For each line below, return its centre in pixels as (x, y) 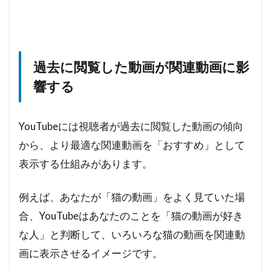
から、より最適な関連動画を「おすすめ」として (132, 145)
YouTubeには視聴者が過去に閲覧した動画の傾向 (131, 126)
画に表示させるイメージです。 (91, 253)
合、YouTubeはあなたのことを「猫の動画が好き (131, 215)
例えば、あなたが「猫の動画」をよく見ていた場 (132, 197)
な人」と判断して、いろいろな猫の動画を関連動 (132, 234)
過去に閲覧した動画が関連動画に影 (141, 67)
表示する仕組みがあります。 (86, 163)
